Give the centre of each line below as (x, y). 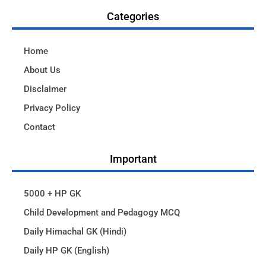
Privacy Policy (52, 108)
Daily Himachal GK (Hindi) (75, 232)
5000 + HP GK (52, 194)
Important (133, 159)
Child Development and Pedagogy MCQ (102, 213)
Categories (133, 16)
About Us (42, 70)
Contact (39, 127)
